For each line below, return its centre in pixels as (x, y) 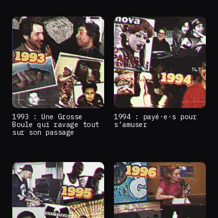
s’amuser (131, 125)
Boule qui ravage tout (56, 125)
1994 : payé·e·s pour (155, 117)
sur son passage (43, 132)
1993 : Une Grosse (47, 117)
